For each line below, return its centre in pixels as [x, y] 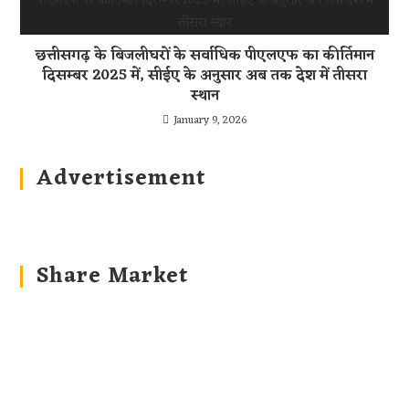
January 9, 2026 [210, 121]
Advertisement [122, 179]
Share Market [113, 277]
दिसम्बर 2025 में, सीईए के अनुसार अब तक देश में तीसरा [204, 76]
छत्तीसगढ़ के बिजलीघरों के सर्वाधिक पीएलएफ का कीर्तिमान [204, 56]
